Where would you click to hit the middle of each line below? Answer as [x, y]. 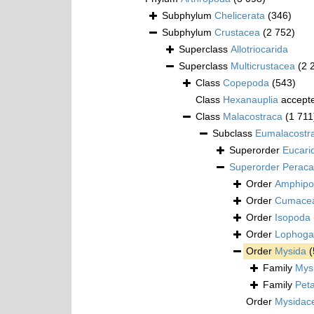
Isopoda [293, 218]
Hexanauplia [251, 100]
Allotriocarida [259, 49]
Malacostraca [253, 117]
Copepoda [246, 83]
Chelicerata [240, 16]
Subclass [234, 134]
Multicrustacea [263, 66]
